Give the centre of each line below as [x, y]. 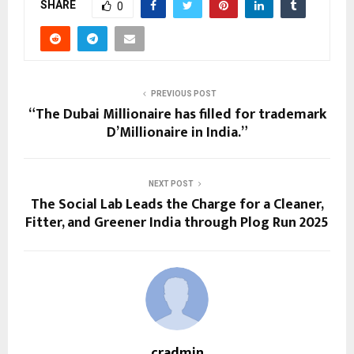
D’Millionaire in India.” [177, 133]
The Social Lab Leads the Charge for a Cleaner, [177, 205]
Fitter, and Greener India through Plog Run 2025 [177, 223]
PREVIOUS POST [183, 94]
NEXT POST [171, 184]
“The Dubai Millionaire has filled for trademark [177, 115]
